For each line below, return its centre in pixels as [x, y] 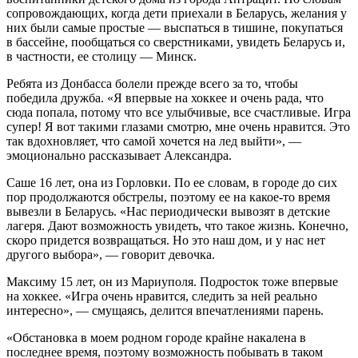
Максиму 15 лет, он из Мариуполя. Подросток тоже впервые [172, 282]
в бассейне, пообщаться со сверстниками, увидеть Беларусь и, [176, 42]
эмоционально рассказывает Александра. [119, 156]
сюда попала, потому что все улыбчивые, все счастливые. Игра [179, 113]
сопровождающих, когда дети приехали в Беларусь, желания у [177, 14]
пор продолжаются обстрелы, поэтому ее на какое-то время [168, 197]
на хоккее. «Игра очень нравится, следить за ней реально [162, 296]
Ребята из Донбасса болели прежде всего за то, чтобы [152, 84]
